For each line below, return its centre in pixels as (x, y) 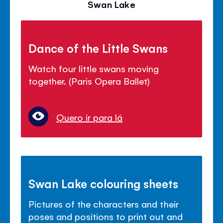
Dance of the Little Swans (98, 48)
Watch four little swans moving (94, 68)
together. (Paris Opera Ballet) (89, 80)
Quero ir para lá (90, 117)
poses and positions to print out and (106, 216)
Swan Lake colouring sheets (104, 183)
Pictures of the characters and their (104, 203)
